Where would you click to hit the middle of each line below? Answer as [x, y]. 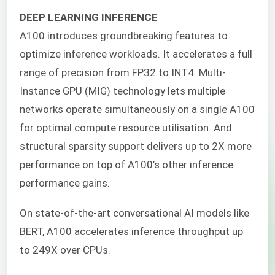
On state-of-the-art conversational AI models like [134, 213]
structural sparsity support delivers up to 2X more [136, 146]
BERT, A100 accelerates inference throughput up [131, 231]
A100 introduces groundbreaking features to [124, 36]
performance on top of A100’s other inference [126, 165]
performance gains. [65, 183]
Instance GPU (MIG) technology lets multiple [122, 91]
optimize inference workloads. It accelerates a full [136, 54]
